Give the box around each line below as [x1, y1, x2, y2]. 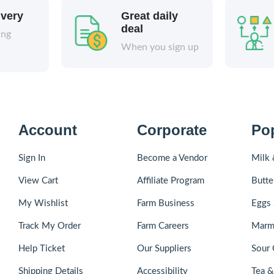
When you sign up [120, 42, 199, 53]
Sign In [18, 154, 46, 163]
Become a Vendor [136, 154, 207, 163]
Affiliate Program [136, 176, 204, 186]
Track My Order [18, 221, 81, 231]
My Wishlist [18, 199, 68, 209]
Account [18, 122, 78, 139]
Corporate [136, 122, 207, 139]
